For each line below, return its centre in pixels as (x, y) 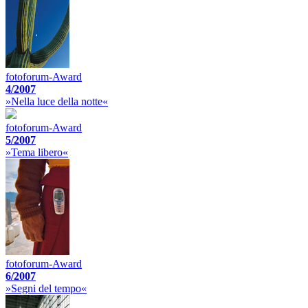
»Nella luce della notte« (57, 101)
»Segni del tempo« (46, 288)
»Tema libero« (37, 152)
